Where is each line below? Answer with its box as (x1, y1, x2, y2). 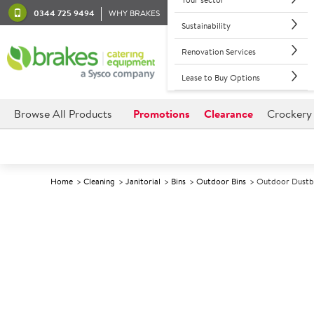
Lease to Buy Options (181, 71, 260, 83)
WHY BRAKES (109, 6, 160, 19)
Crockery (267, 106, 312, 121)
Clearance (204, 106, 253, 121)
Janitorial (125, 175, 161, 187)
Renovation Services (181, 45, 256, 57)
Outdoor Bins (196, 175, 246, 187)
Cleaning (83, 175, 115, 187)
